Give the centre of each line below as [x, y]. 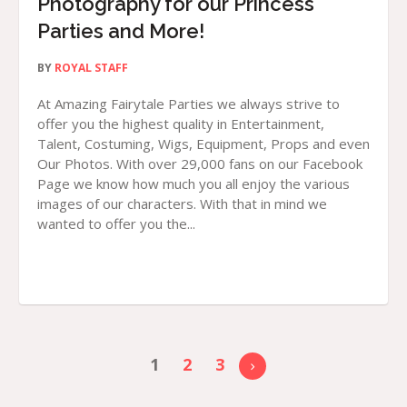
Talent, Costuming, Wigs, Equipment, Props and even [203, 144]
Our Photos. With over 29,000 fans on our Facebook [200, 164]
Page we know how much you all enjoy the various [194, 184]
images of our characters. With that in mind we [182, 204]
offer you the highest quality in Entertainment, [181, 124]
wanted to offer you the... [116, 224]
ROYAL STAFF [91, 68]
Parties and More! [121, 31]
